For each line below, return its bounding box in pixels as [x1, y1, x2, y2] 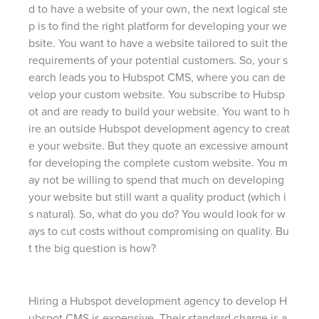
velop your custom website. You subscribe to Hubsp [28, 88, 285, 100]
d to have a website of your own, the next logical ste [28, 3, 288, 15]
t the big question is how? [28, 242, 156, 254]
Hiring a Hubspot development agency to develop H [28, 295, 287, 307]
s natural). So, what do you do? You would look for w [28, 208, 286, 220]
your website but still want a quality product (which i [28, 191, 286, 203]
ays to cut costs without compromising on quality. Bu [28, 225, 289, 237]
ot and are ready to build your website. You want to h [28, 105, 290, 117]
